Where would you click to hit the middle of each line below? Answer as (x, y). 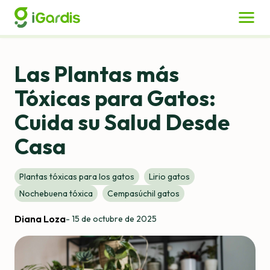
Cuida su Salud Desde (122, 122)
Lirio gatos (169, 176)
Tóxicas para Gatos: (115, 98)
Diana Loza (40, 218)
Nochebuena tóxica (56, 193)
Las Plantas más (97, 74)
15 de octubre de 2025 (114, 218)
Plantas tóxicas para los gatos (77, 176)
